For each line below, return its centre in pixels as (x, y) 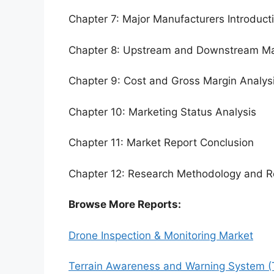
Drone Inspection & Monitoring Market (161, 235)
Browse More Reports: (125, 205)
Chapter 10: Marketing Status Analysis (162, 112)
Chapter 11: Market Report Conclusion (161, 143)
